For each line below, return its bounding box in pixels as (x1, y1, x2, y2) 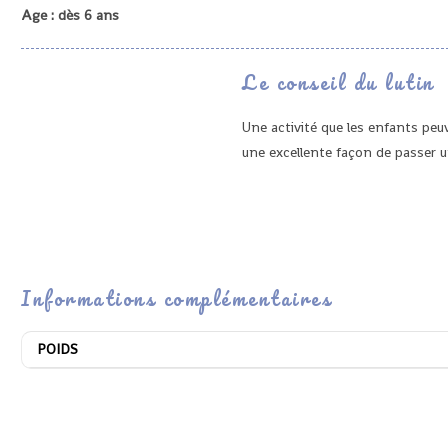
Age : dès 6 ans (21, 6, 119, 24)
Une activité (242, 118, 321, 136)
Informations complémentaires (21, 283, 332, 314)
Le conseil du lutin (242, 67, 435, 98)
